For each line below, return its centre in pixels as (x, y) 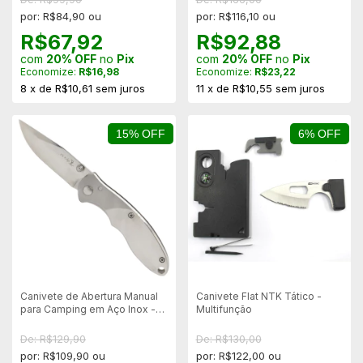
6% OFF (319, 134)
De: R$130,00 (228, 338)
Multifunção (224, 309)
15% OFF (141, 134)
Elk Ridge (43, 322)
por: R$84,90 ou (61, 17)
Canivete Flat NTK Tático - (258, 296)
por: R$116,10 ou (235, 17)
